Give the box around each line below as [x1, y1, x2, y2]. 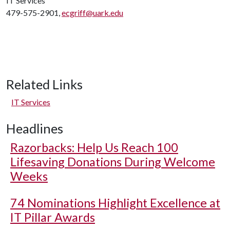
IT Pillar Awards [10, 210, 95, 224]
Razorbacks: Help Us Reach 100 [10, 140, 178, 155]
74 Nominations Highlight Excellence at [10, 196, 220, 210]
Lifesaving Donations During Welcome [10, 155, 215, 169]
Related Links [6, 76, 83, 92]
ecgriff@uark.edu [62, 8, 123, 17]
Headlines [6, 121, 63, 136]
